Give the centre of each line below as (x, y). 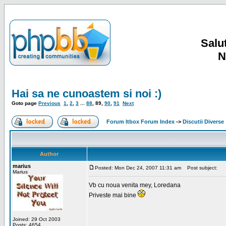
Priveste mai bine (113, 195)
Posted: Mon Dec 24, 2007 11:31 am (138, 168)
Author (49, 154)
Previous (49, 103)
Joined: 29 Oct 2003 (37, 219)
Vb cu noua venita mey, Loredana (135, 185)
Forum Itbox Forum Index (140, 122)
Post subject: (200, 168)
